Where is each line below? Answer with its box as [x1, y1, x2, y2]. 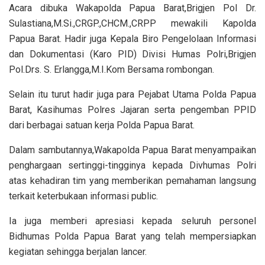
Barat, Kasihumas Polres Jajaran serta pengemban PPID [9, 104, 256, 116]
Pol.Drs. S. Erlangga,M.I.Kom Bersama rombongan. [9, 64, 214, 76]
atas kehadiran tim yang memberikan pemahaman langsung [9, 175, 256, 187]
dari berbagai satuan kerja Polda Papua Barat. [9, 119, 195, 131]
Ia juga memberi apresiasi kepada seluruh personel [9, 215, 256, 227]
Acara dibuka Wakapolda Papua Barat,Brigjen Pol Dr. [9, 2, 256, 14]
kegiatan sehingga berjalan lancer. [9, 246, 147, 258]
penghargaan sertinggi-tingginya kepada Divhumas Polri [9, 160, 256, 172]
